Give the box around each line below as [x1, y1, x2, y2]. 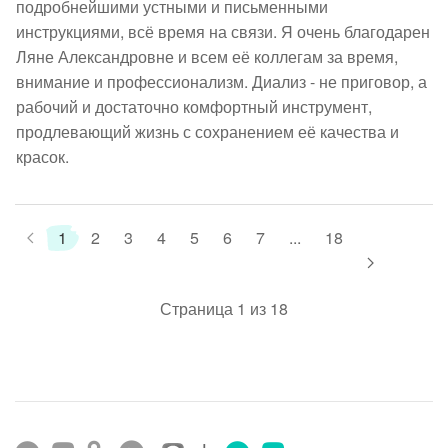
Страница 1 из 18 [160, 296, 288, 320]
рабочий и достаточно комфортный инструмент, [16, 94, 372, 118]
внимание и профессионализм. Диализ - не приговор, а [16, 69, 427, 93]
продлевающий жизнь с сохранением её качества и [16, 119, 399, 143]
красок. [16, 144, 77, 168]
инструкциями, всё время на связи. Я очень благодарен [16, 19, 430, 43]
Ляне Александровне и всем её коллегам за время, [16, 44, 398, 68]
